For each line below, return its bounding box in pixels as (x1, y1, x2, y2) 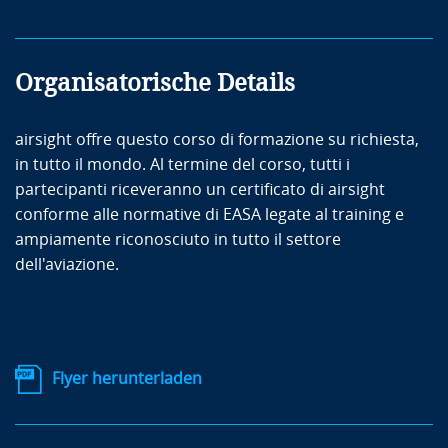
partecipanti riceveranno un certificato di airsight (15, 179, 385, 199)
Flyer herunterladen (52, 368, 202, 388)
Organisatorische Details (15, 68, 295, 97)
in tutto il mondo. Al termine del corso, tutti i (15, 154, 350, 174)
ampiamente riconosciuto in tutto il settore (15, 229, 341, 249)
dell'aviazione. (15, 254, 119, 274)
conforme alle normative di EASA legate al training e (15, 204, 404, 224)
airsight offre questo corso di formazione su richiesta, (15, 129, 419, 149)
